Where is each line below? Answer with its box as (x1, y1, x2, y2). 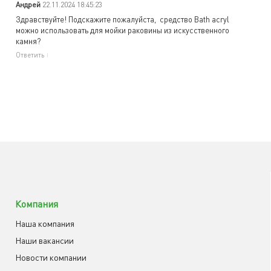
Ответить (16, 50, 44, 59)
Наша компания (15, 218, 74, 229)
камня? (16, 36, 41, 47)
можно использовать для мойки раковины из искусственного (16, 25, 229, 36)
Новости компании (15, 252, 87, 263)
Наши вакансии (15, 235, 74, 246)
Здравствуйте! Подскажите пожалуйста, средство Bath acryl (16, 15, 229, 25)
